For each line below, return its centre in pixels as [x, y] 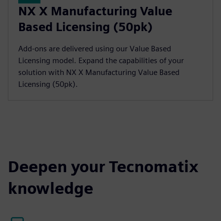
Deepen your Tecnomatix [103, 166]
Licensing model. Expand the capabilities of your [101, 60]
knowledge [51, 188]
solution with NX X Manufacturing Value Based [99, 72]
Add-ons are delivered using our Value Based [95, 48]
